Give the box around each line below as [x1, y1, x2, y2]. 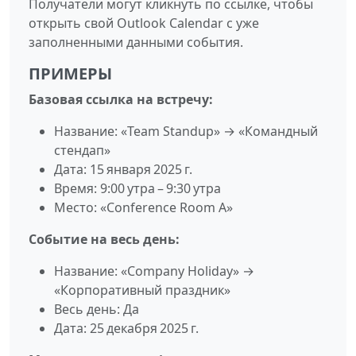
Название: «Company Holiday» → [54, 261, 254, 280]
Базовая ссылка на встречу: [29, 90, 213, 108]
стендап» [54, 141, 110, 159]
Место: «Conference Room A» [54, 198, 233, 216]
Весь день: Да [54, 300, 139, 318]
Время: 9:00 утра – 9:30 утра [54, 179, 221, 197]
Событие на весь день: [29, 230, 180, 248]
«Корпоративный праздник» [54, 281, 230, 299]
